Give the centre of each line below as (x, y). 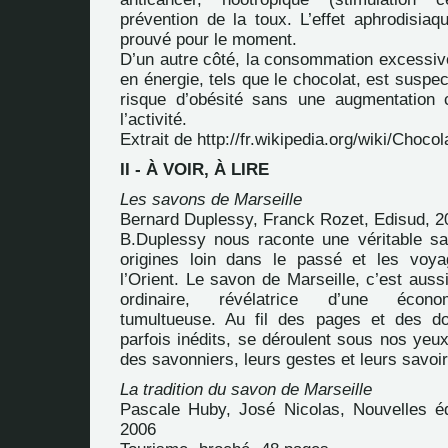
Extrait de (158, 139)
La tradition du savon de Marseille (246, 389)
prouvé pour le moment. (208, 39)
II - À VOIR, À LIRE (194, 169)
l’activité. (153, 119)
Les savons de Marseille (211, 199)
